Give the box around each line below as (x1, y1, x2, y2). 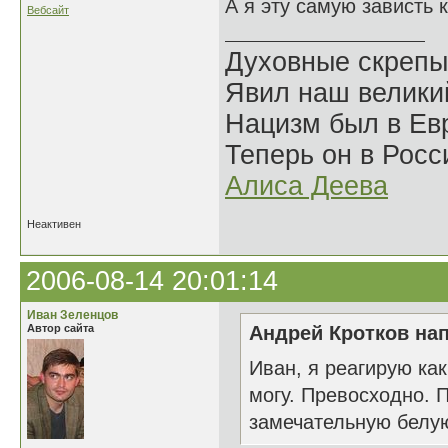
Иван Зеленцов (27, 308, 118, 322)
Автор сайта (27, 322, 94, 334)
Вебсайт (27, 4, 69, 16)
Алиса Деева (225, 171, 388, 201)
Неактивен (27, 218, 81, 230)
